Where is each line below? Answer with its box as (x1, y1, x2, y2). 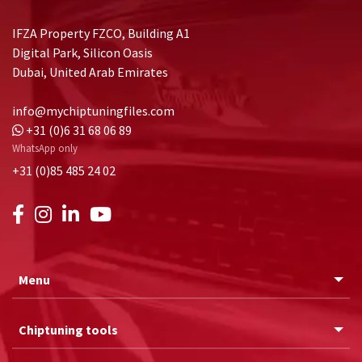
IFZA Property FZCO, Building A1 (12, 25, 190, 42)
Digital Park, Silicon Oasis (12, 44, 153, 61)
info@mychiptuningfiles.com (12, 103, 175, 120)
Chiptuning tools (19, 321, 118, 338)
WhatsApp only (12, 141, 78, 154)
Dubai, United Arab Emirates (12, 64, 168, 81)
